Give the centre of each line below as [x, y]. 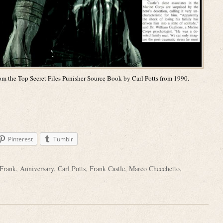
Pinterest [20, 139]
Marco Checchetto [154, 169]
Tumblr [63, 139]
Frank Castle [107, 169]
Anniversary [37, 169]
